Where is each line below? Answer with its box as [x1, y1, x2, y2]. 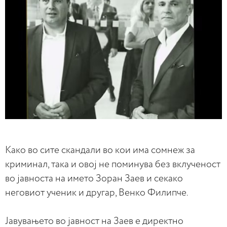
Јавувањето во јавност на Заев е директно [5, 216, 183, 226]
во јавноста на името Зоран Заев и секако [5, 173, 183, 183]
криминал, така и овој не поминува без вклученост [5, 159, 220, 169]
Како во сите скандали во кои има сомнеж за [5, 145, 195, 155]
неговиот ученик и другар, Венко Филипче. [5, 187, 188, 198]
